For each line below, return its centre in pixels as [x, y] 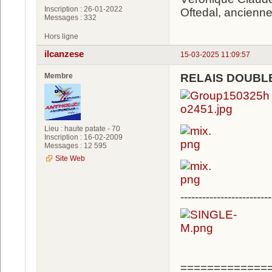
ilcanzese [64, 54]
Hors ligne [61, 37]
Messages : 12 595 [76, 145]
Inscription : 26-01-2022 [83, 9]
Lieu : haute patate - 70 [82, 128]
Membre [59, 76]
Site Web [70, 158]
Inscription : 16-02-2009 [83, 137]
